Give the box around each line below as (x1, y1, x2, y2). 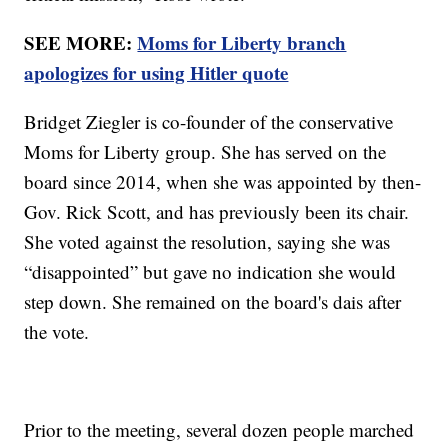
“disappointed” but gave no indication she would (24, 259, 397, 285)
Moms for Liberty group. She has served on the (24, 139, 387, 165)
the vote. (24, 319, 90, 345)
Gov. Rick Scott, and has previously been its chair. (24, 199, 410, 225)
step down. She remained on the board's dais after (24, 289, 402, 315)
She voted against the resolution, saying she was (24, 229, 391, 255)
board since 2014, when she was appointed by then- (24, 169, 422, 195)
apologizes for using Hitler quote (24, 59, 289, 87)
